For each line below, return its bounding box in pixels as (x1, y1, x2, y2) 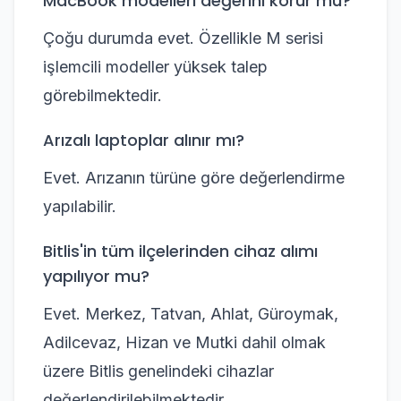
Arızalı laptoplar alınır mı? (43, 128, 244, 151)
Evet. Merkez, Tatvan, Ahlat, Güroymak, (43, 303, 338, 323)
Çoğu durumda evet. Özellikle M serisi (43, 28, 323, 47)
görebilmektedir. (43, 85, 162, 105)
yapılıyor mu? (43, 264, 149, 287)
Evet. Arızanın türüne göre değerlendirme (43, 167, 345, 187)
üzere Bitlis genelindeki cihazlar (43, 361, 274, 380)
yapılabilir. (43, 196, 116, 216)
